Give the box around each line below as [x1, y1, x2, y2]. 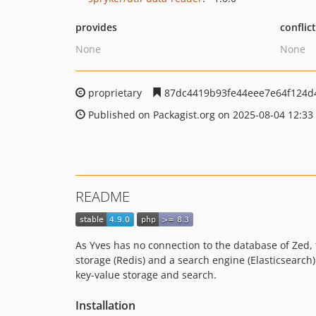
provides [75, 20, 117, 34]
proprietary [85, 86, 145, 99]
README [75, 187, 130, 206]
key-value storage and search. [75, 268, 217, 282]
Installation [75, 298, 135, 314]
